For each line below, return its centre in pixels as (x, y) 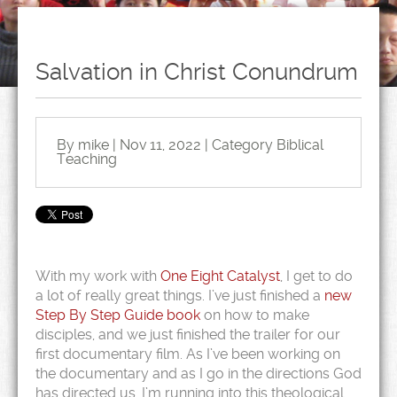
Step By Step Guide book (118, 315)
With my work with (98, 276)
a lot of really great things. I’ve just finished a (178, 296)
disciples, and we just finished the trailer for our (188, 335)
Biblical (300, 145)
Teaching (87, 159)
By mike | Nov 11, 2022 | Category (167, 145)
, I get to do (316, 276)
